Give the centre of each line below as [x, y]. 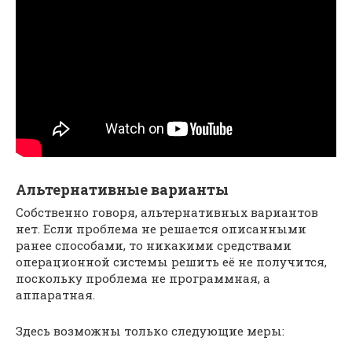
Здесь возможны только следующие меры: [150, 330]
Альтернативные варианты [122, 189]
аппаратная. [55, 294]
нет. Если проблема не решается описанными [161, 228]
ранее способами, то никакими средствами [154, 245]
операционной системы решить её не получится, [171, 261]
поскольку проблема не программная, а [143, 278]
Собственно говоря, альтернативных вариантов [167, 212]
